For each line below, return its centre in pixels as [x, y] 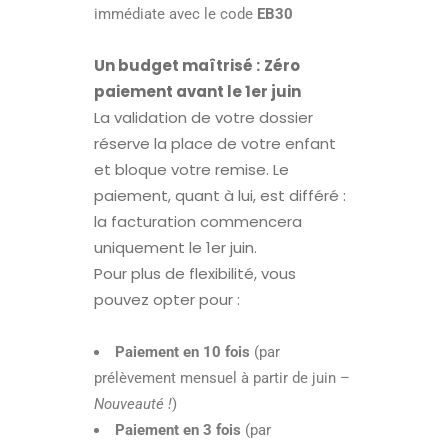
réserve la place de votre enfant [215, 144]
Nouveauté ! [133, 404]
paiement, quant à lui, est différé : [220, 196]
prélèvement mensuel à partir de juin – [222, 378]
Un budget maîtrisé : [177, 66]
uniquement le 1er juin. [175, 248]
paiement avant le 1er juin [197, 92]
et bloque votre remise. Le [191, 170]
